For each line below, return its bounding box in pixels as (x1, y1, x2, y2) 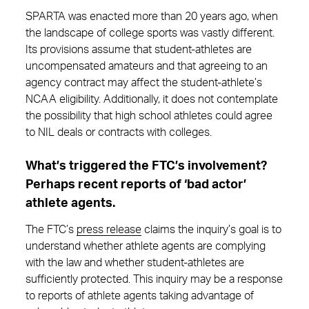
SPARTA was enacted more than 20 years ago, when (26, 11, 278, 22)
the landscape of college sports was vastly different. (26, 28, 275, 39)
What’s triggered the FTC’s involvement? (26, 160, 267, 172)
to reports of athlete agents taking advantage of (26, 290, 254, 301)
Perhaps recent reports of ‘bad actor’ (26, 179, 246, 191)
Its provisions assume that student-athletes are (26, 44, 252, 55)
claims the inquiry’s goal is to (141, 224, 281, 235)
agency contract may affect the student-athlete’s (26, 77, 262, 88)
